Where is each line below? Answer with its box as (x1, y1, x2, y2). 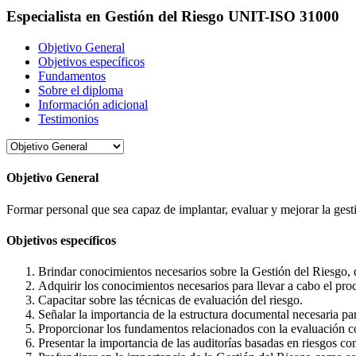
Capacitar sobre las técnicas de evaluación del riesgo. (38, 293, 303, 308)
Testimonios (38, 111, 99, 126)
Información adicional (38, 97, 148, 111)
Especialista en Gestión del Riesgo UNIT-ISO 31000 (6, 8, 339, 25)
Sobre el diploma (38, 83, 123, 97)
